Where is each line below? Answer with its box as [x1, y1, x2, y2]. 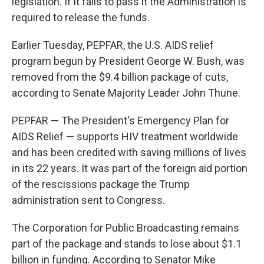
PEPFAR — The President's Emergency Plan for [12, 114, 229, 127]
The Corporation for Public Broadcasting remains [12, 222, 239, 234]
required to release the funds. [12, 11, 150, 24]
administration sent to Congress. [12, 194, 165, 206]
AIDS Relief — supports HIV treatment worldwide [12, 130, 238, 143]
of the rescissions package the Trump [12, 178, 190, 190]
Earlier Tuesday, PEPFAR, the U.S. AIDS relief [12, 39, 214, 51]
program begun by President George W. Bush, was [12, 55, 245, 67]
